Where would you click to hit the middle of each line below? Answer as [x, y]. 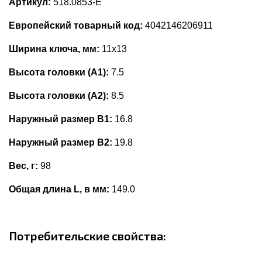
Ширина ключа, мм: [54, 49]
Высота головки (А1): [59, 73]
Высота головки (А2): [59, 96]
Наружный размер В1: [61, 119]
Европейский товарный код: [76, 26]
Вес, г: [23, 166]
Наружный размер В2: [61, 143]
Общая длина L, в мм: [59, 189]
